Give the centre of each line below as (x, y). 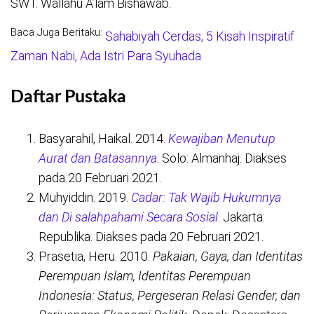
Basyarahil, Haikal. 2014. (103, 139)
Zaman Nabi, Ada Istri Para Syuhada (106, 56)
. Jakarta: (241, 217)
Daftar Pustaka (68, 97)
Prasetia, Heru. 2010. (96, 257)
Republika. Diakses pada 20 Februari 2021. (151, 237)
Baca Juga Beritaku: (56, 33)
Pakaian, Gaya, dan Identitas (228, 257)
